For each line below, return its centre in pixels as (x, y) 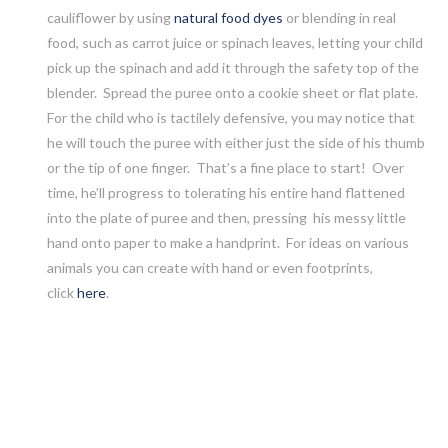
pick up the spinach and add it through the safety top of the (232, 67)
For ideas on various (347, 242)
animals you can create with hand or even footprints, (209, 267)
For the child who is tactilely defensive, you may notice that (230, 117)
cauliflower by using (110, 17)
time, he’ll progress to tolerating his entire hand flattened (225, 192)
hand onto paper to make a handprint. (163, 242)
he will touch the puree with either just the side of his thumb (235, 142)
